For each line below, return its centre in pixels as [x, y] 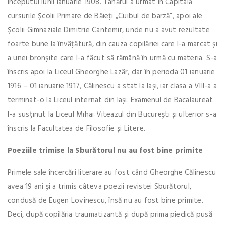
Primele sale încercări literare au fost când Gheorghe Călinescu [112, 173]
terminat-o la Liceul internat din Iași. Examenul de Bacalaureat [110, 100]
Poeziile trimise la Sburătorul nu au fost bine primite [105, 150]
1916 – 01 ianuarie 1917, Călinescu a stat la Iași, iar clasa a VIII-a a [112, 86]
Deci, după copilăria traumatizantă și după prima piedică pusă [110, 215]
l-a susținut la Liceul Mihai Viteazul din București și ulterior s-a [112, 114]
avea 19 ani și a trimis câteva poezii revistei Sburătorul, [100, 187]
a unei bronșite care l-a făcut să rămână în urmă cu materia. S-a [113, 58]
